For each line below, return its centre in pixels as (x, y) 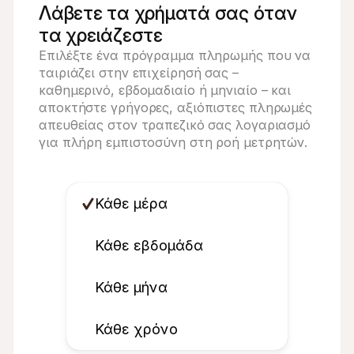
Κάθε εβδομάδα (149, 245)
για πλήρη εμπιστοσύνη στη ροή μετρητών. (173, 142)
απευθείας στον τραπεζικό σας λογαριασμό (175, 125)
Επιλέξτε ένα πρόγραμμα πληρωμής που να (175, 55)
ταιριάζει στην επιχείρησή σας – (139, 73)
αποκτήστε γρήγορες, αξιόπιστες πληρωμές (176, 107)
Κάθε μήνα (131, 287)
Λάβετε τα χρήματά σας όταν (168, 13)
